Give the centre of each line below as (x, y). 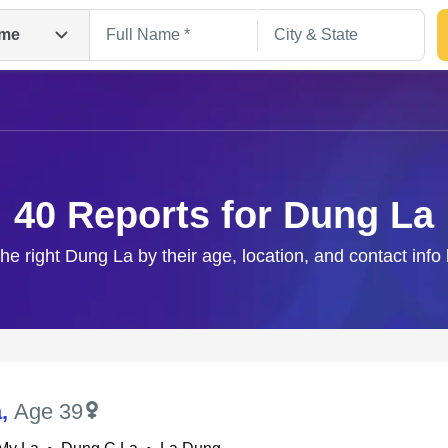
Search (224, 291)
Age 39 (48, 411)
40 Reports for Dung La (224, 215)
